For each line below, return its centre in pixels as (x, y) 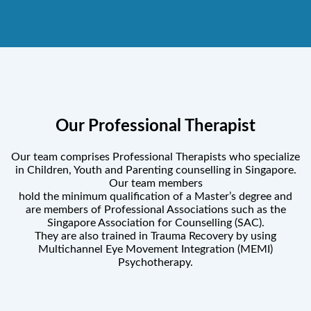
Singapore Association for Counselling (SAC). (155, 222)
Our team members (155, 183)
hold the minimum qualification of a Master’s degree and (155, 196)
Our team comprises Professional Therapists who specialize (155, 157)
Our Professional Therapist (155, 127)
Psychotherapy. (155, 262)
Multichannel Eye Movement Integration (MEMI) (155, 249)
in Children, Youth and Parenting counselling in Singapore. (155, 170)
